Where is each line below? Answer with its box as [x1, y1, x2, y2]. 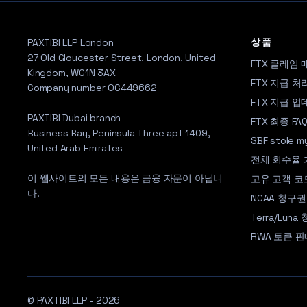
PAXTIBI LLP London [27, 36, 114, 49]
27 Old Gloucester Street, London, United [27, 51, 216, 64]
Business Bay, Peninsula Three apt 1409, [27, 127, 210, 139]
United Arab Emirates [27, 142, 123, 154]
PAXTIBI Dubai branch [27, 112, 121, 124]
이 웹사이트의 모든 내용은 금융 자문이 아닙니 [27, 172, 223, 184]
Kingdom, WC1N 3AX [27, 66, 116, 79]
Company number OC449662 [27, 82, 157, 94]
